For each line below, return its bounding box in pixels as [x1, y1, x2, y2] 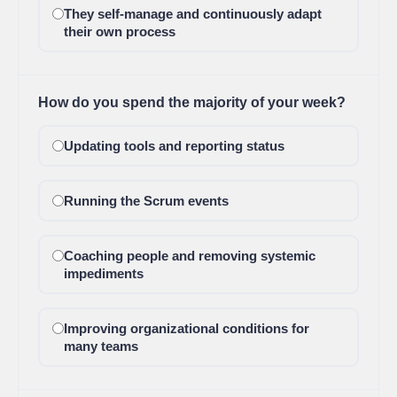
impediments [63, 266, 144, 281]
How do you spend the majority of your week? [38, 95, 346, 110]
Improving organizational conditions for [63, 321, 309, 336]
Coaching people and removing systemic [63, 248, 315, 263]
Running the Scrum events [63, 193, 229, 208]
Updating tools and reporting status [63, 138, 284, 153]
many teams [63, 339, 138, 354]
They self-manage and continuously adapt [63, 6, 322, 21]
